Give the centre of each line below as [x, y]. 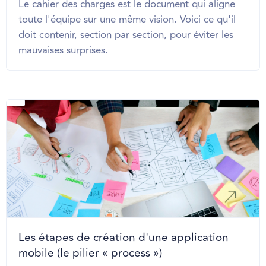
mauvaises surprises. [63, 50]
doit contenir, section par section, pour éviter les [126, 35]
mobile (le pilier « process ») [90, 253]
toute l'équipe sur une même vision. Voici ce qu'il [127, 19]
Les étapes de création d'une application [123, 237]
